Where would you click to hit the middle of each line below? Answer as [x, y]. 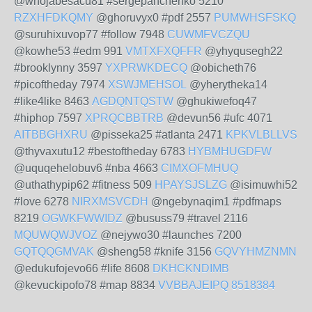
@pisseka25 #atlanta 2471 [157, 135]
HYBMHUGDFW [230, 151]
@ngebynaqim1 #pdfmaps [215, 202]
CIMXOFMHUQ [200, 168]
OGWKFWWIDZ [82, 218]
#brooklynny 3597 [60, 68]
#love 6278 [43, 202]
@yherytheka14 [227, 85]
